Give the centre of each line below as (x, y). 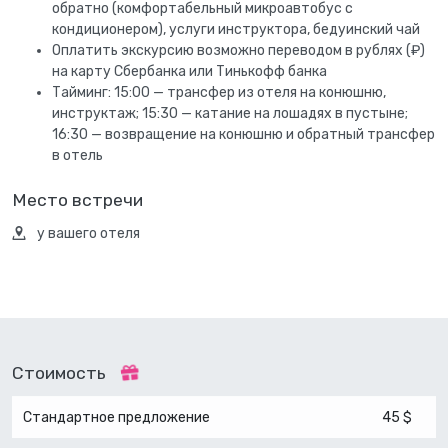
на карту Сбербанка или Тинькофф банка (189, 71)
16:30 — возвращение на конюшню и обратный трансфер (243, 134)
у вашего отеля (88, 234)
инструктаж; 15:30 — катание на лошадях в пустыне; (230, 113)
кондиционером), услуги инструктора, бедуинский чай (236, 29)
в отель (77, 155)
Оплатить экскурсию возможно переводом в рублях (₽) (238, 50)
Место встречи (77, 199)
